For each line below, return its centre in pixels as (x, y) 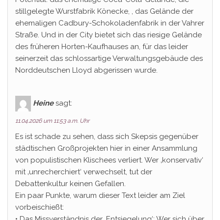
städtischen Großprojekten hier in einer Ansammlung (106, 148)
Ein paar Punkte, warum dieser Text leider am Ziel (100, 195)
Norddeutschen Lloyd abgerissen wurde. (86, 70)
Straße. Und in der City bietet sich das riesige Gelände (109, 35)
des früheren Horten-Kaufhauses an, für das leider (102, 47)
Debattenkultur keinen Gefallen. (70, 184)
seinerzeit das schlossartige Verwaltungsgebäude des (109, 58)
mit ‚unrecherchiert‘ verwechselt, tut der (84, 172)
